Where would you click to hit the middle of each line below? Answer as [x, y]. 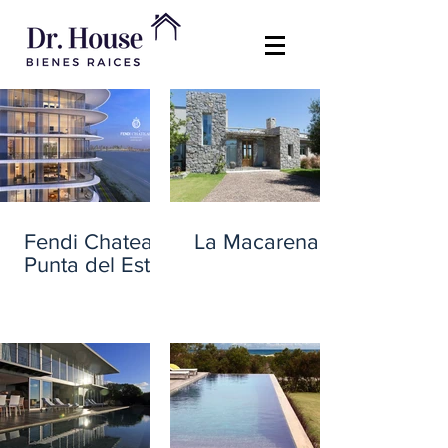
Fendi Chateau [94, 241]
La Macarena [256, 241]
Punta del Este [93, 264]
